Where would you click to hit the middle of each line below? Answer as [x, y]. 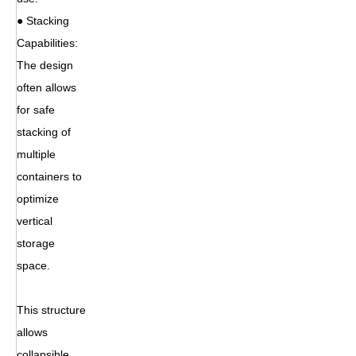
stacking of [44, 132]
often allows [46, 87]
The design [45, 65]
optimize [38, 198]
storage [36, 243]
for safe [36, 109]
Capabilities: [49, 43]
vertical [35, 221]
